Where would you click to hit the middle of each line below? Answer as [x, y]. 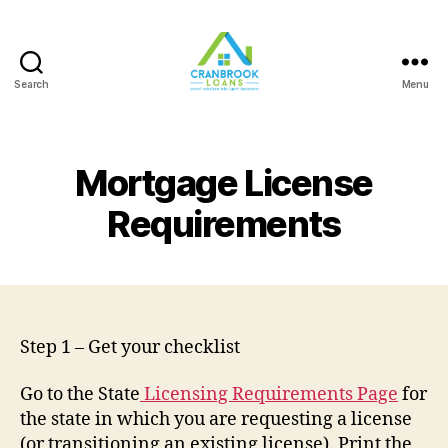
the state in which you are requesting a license [216, 420]
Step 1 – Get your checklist [130, 347]
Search [31, 83]
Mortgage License [224, 182]
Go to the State [80, 395]
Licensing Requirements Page [269, 395]
